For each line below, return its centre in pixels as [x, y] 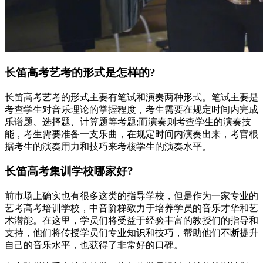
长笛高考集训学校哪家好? [69, 171]
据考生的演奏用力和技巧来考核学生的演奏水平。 [108, 146]
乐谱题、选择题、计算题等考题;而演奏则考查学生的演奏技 [128, 122]
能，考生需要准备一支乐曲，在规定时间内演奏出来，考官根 [131, 134]
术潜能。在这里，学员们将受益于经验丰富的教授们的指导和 [131, 220]
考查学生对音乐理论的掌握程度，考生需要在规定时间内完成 [131, 109]
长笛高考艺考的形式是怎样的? [80, 72]
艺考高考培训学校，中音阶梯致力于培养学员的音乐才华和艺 [131, 208]
